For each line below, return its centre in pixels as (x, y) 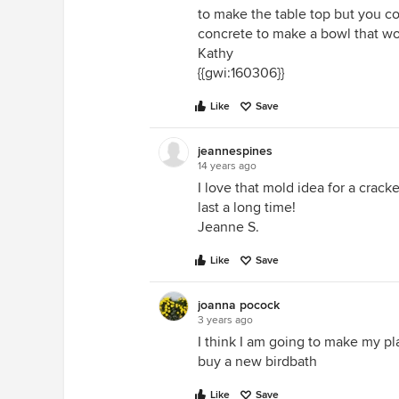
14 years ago (227, 166)
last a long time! (247, 208)
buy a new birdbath (257, 362)
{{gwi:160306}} (241, 73)
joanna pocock (239, 305)
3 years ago (225, 320)
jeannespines (235, 151)
